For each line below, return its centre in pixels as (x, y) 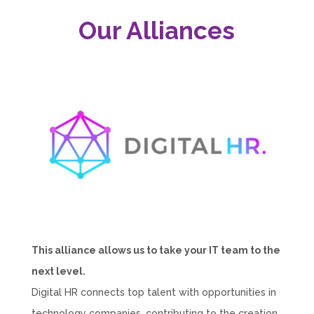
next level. (58, 272)
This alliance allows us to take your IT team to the (156, 251)
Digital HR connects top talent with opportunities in (153, 293)
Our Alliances (157, 30)
